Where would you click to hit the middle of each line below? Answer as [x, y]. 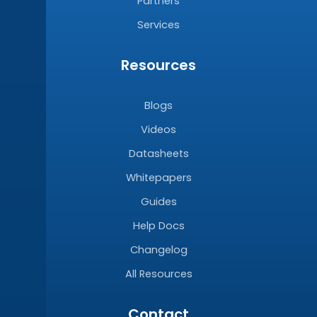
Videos [158, 130]
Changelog [158, 250]
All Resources [158, 274]
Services [158, 25]
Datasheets [158, 154]
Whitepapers [158, 178]
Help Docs [158, 226]
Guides [158, 202]
